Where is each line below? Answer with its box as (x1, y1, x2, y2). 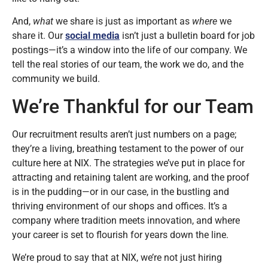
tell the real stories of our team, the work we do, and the (12, 59, 243, 71)
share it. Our (12, 30, 65, 42)
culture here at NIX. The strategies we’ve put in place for (12, 157, 245, 169)
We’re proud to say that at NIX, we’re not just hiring (12, 252, 222, 264)
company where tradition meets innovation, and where (12, 214, 240, 226)
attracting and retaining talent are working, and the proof (12, 171, 249, 183)
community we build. (12, 73, 100, 85)
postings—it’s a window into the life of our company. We (12, 44, 247, 56)
